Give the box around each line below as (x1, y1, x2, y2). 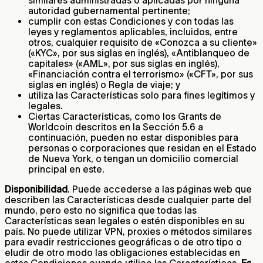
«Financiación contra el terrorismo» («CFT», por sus (28, 68, 253, 79)
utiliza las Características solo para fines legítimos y (28, 89, 255, 100)
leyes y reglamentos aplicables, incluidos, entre (28, 26, 238, 37)
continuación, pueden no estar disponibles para (28, 131, 238, 143)
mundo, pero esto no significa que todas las (5, 204, 197, 215)
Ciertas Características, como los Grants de (28, 110, 221, 122)
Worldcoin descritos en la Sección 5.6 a (28, 121, 203, 132)
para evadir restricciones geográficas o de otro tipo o (5, 236, 242, 247)
